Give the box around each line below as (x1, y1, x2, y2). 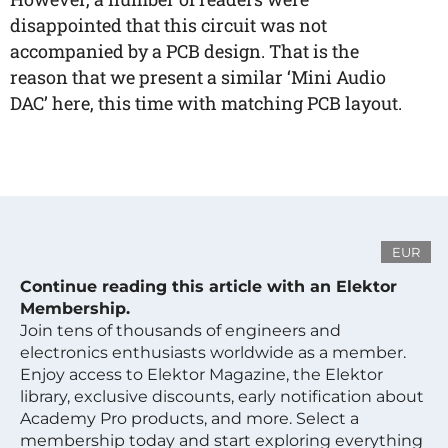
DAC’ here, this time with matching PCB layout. (10, 91, 402, 115)
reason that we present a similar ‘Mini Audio (10, 65, 386, 89)
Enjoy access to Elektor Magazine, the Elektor (20, 365, 383, 384)
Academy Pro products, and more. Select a (20, 409, 359, 428)
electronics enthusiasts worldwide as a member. (20, 343, 406, 362)
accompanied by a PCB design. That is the (10, 39, 359, 63)
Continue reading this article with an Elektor (20, 277, 397, 296)
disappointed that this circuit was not (10, 13, 327, 37)
